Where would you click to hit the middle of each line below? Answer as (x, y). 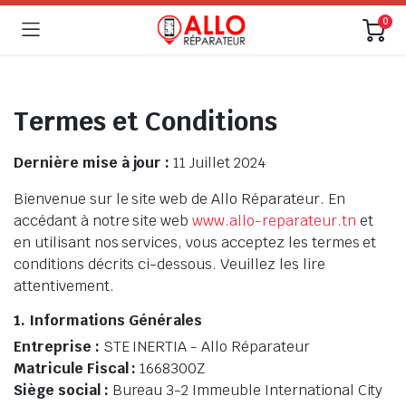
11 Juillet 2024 (217, 163)
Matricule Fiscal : (75, 368)
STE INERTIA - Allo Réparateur (204, 347)
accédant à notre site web (103, 221)
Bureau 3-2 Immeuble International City (246, 390)
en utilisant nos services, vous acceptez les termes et (195, 242)
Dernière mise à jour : (92, 163)
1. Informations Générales (108, 320)
